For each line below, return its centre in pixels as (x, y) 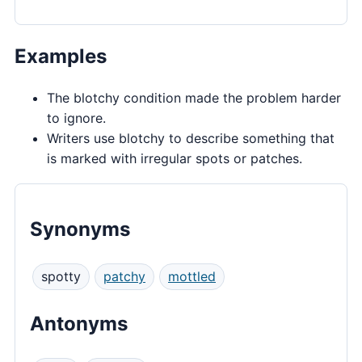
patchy (124, 277)
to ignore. (76, 118)
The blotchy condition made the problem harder (194, 97)
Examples (61, 56)
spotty (61, 277)
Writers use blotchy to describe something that (191, 138)
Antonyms (79, 324)
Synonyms (80, 229)
